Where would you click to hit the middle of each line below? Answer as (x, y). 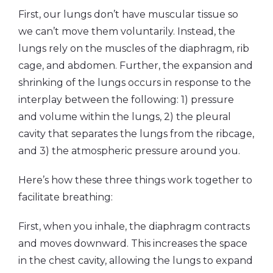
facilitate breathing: (66, 197)
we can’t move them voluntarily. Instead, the (127, 31)
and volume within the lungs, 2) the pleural (125, 116)
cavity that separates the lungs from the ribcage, (136, 133)
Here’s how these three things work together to (135, 180)
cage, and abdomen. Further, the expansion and (136, 65)
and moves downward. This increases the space (133, 243)
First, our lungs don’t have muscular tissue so (128, 14)
